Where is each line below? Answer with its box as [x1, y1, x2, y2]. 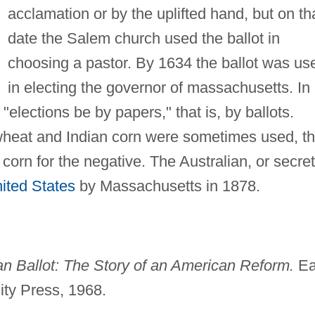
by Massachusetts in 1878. [75, 176, 260, 195]
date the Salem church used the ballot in [7, 29, 280, 47]
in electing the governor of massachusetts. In [7, 78, 310, 96]
